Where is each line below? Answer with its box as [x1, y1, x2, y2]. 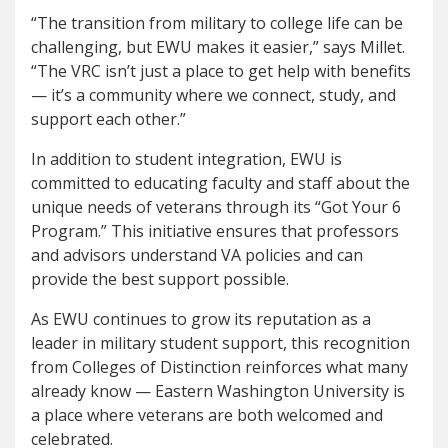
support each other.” [31, 107, 186, 130]
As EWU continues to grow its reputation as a [31, 307, 371, 330]
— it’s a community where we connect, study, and [31, 83, 396, 106]
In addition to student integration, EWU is [31, 147, 342, 170]
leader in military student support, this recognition [31, 331, 410, 354]
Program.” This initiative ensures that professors [31, 219, 399, 242]
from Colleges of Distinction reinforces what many [31, 355, 408, 378]
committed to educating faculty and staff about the [31, 171, 410, 194]
